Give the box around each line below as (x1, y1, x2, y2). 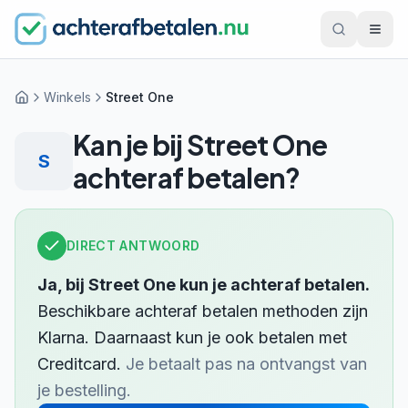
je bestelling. (37, 381, 131, 400)
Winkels (44, 89, 91, 105)
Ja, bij (37, 275, 88, 294)
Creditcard (37, 354, 117, 373)
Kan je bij (73, 127, 187, 162)
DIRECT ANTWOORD (66, 238, 200, 253)
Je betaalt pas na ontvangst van (126, 354, 367, 373)
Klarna (37, 328, 85, 347)
